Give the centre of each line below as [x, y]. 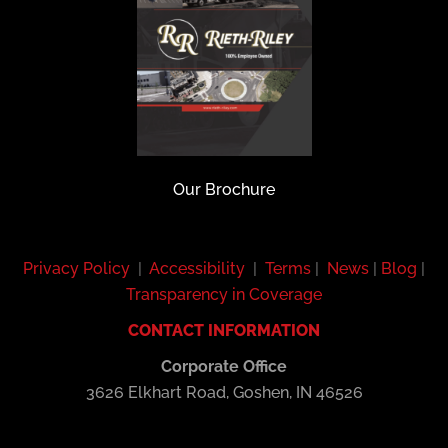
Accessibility [197, 269]
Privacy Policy [76, 269]
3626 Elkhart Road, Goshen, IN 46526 [224, 393]
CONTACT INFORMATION [224, 331]
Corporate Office [224, 367]
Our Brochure [224, 190]
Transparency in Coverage [224, 295]
